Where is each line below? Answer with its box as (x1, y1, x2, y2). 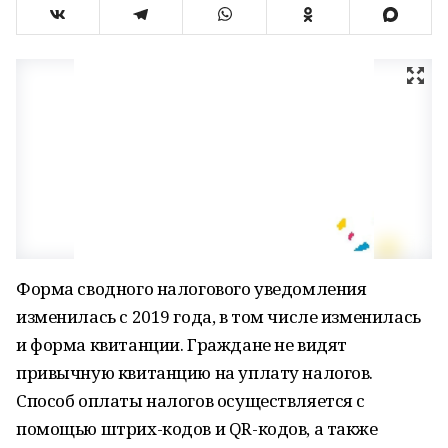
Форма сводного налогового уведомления (16, 277, 367, 300)
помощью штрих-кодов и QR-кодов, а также (16, 417, 378, 440)
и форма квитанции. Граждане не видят (16, 333, 347, 356)
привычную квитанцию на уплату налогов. (16, 361, 374, 384)
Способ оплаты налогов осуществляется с (16, 389, 366, 412)
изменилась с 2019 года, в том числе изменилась (16, 305, 421, 328)
